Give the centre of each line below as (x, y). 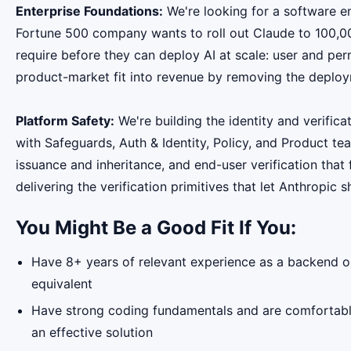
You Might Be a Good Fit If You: (156, 227)
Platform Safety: (65, 120)
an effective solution (92, 332)
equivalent (64, 284)
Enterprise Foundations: (89, 11)
